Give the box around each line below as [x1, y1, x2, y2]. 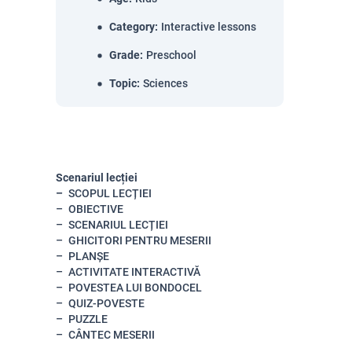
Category [109, 20, 155, 33]
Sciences [143, 77, 188, 90]
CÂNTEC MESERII [68, 328, 155, 341]
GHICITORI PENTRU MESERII [68, 234, 211, 247]
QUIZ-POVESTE [68, 297, 145, 310]
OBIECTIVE [68, 203, 123, 215]
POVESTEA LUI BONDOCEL [68, 281, 202, 294]
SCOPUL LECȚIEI [68, 187, 152, 200]
